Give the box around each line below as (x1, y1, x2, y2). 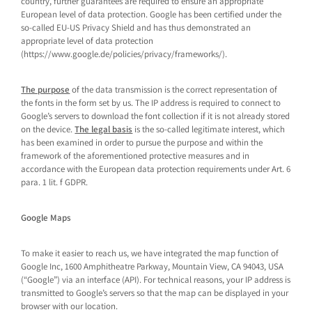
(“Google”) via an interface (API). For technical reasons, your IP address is (21, 274, 291, 286)
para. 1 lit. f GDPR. (21, 176, 88, 188)
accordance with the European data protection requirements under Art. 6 (21, 163, 291, 175)
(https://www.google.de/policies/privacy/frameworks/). (21, 48, 228, 60)
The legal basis (75, 123, 133, 135)
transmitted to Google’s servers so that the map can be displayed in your (21, 287, 289, 299)
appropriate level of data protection (21, 35, 154, 47)
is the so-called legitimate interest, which (132, 123, 286, 135)
